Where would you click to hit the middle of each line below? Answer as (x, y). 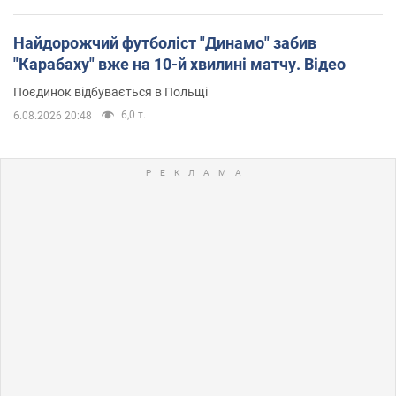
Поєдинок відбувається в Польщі (110, 91)
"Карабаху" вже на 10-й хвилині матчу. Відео (179, 64)
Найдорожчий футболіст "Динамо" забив (165, 42)
